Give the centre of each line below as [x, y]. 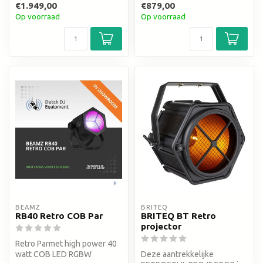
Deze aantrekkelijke [177, 254]
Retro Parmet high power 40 [66, 244]
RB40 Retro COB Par [59, 216]
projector [161, 227]
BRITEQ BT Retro [178, 216]
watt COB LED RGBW [53, 254]
